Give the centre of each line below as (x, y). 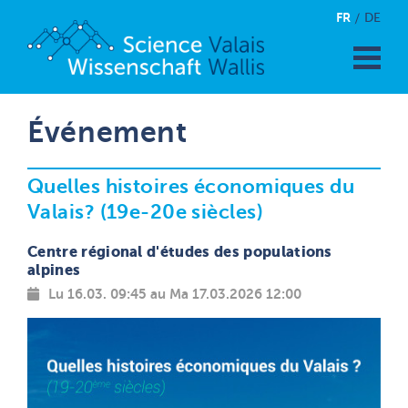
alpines (54, 270)
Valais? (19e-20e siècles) (146, 212)
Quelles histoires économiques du (191, 186)
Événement (116, 132)
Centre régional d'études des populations (180, 252)
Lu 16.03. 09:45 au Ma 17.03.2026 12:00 (173, 294)
